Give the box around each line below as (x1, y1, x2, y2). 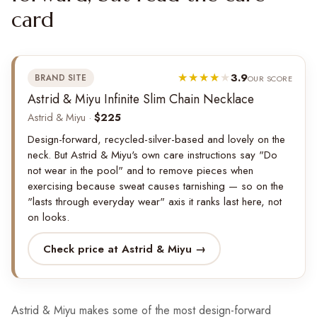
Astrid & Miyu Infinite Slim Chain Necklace (28, 90, 254, 109)
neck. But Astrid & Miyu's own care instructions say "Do (28, 147, 277, 163)
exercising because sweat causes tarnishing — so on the (28, 178, 284, 195)
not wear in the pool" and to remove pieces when (28, 163, 253, 179)
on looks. (28, 209, 69, 226)
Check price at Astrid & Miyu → (42, 241, 206, 257)
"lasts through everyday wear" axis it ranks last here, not (28, 194, 282, 210)
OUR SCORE (247, 73, 292, 85)
